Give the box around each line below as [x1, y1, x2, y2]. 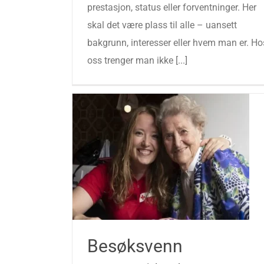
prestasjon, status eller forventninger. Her [87, 2, 256, 13]
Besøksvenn [87, 236, 183, 256]
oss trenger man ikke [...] [87, 55, 187, 66]
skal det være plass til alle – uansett [87, 19, 237, 31]
